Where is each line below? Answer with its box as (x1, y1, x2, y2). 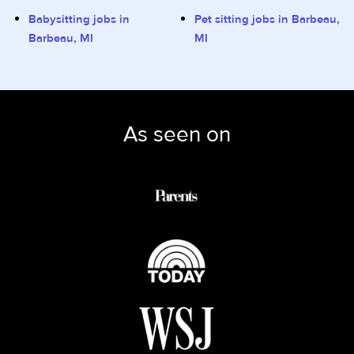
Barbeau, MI (28, 31, 93, 46)
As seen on (123, 121, 231, 149)
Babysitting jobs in (28, 12, 130, 27)
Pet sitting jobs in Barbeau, (194, 12, 340, 27)
